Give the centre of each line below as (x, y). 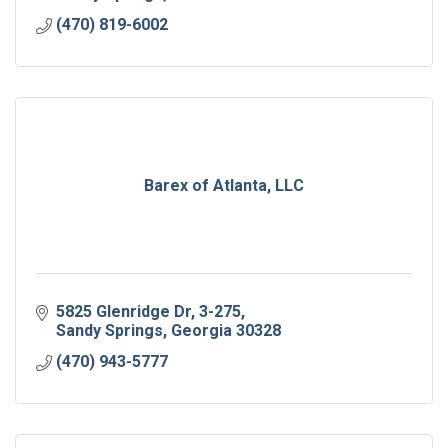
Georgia (201, 331)
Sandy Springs (109, 331)
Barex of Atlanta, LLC (224, 186)
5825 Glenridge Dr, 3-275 (148, 312)
